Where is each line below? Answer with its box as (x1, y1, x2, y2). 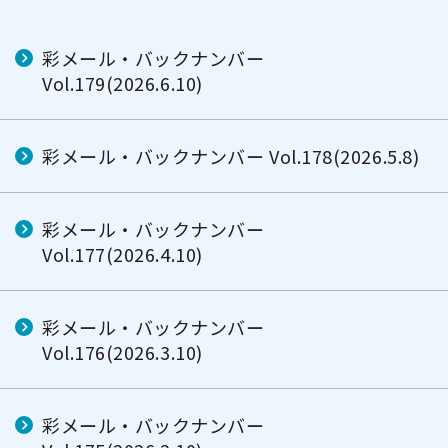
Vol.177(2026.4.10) (42, 241, 203, 267)
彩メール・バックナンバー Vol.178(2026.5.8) (42, 143, 420, 169)
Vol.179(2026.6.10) (42, 70, 203, 96)
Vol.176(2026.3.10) (42, 339, 203, 365)
